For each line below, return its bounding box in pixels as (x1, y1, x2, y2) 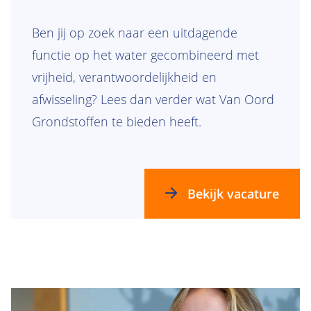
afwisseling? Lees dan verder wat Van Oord (32, 90, 274, 108)
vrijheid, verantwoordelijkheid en (32, 68, 217, 85)
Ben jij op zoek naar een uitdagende (32, 24, 237, 41)
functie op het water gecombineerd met (32, 46, 259, 63)
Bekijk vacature (187, 185, 279, 202)
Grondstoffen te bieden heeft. (32, 112, 201, 130)
